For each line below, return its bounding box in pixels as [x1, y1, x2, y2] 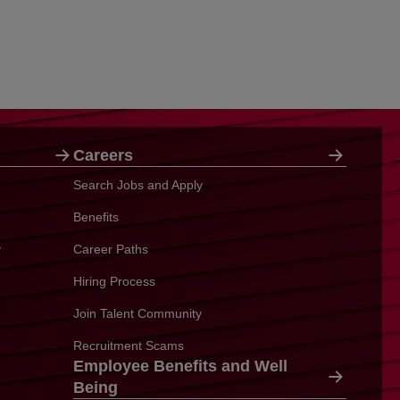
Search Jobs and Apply [73, 178, 203, 192]
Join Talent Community [73, 306, 202, 321]
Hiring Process [73, 274, 155, 288]
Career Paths [73, 242, 148, 256]
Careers [73, 146, 133, 164]
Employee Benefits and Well [73, 357, 287, 375]
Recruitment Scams [73, 338, 184, 353]
